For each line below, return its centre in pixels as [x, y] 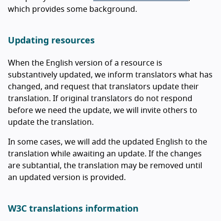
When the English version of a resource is [85, 63]
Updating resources [51, 41]
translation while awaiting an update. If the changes [105, 154]
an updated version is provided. [67, 177]
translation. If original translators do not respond [100, 98]
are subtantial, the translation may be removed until [105, 166]
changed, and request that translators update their [103, 87]
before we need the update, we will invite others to [103, 110]
